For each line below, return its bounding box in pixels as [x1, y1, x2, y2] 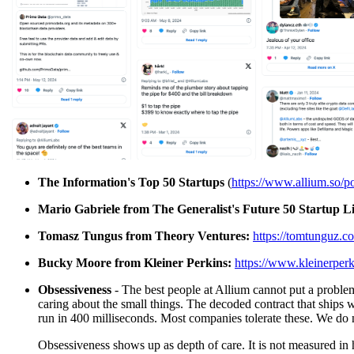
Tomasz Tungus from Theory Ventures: [38, 229, 250, 243]
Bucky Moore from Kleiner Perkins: [38, 256, 235, 270]
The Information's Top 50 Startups [38, 175, 228, 190]
